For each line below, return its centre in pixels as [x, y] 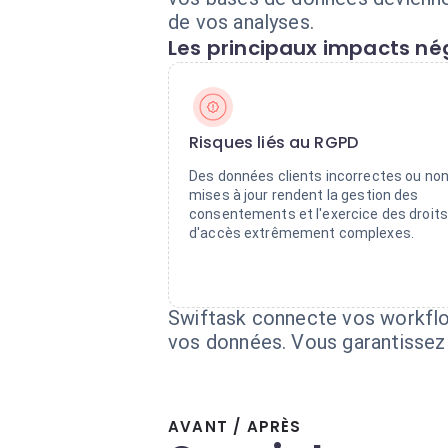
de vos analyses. [241, 22]
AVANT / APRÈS [235, 426]
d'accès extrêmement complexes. [301, 233]
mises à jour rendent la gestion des [304, 195]
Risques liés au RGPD [274, 142]
